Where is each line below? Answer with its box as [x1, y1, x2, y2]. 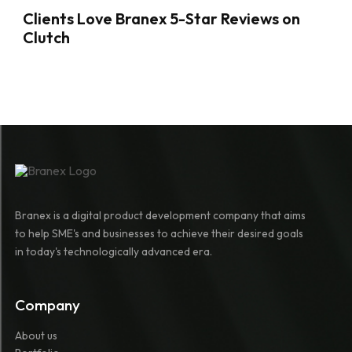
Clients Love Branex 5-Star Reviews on [22, 9, 300, 29]
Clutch [22, 27, 70, 48]
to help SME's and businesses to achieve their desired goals [14, 226, 303, 241]
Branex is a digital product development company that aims [14, 208, 306, 223]
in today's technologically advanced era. [14, 244, 212, 259]
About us [14, 328, 57, 343]
